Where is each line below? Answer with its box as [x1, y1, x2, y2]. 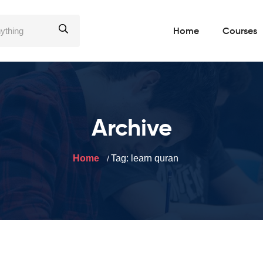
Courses [222, 26, 257, 36]
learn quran [131, 153, 178, 163]
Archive [91, 117, 172, 141]
